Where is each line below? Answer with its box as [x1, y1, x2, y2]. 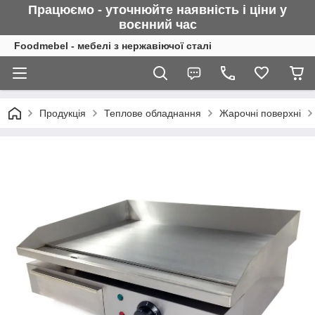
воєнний [118, 18, 172, 32]
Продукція [39, 108, 86, 119]
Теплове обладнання [104, 108, 201, 119]
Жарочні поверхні [219, 108, 301, 119]
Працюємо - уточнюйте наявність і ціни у [28, 3, 287, 17]
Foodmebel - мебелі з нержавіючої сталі [14, 40, 212, 51]
